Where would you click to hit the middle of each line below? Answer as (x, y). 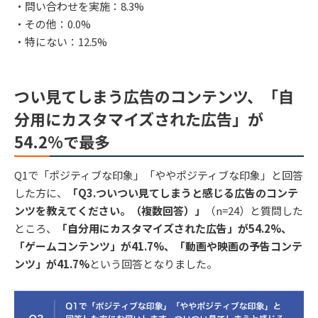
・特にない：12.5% (61, 42)
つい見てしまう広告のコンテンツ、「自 (154, 96)
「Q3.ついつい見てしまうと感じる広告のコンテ (183, 193)
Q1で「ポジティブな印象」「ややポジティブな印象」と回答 (159, 175)
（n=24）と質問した (254, 211)
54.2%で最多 (62, 142)
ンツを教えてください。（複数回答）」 (110, 211)
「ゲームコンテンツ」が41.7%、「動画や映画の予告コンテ (158, 246)
